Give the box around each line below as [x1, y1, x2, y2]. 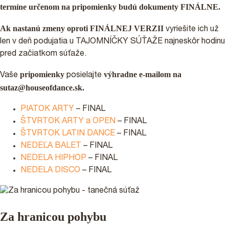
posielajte [64, 71, 104, 80]
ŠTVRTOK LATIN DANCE [20, 129, 117, 138]
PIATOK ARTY [20, 105, 76, 113]
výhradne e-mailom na [104, 70, 181, 79]
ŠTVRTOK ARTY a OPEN [20, 117, 118, 126]
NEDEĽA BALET [20, 142, 83, 150]
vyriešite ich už [164, 25, 219, 34]
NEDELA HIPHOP [20, 154, 88, 163]
